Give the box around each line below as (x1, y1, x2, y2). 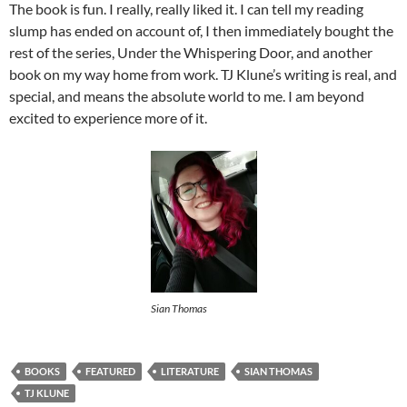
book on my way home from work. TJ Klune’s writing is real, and (9, 65, 397, 84)
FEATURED (85, 365, 135, 378)
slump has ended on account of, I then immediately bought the (9, 22, 393, 40)
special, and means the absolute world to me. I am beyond (9, 87, 364, 105)
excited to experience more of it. (9, 109, 207, 127)
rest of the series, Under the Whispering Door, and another (9, 44, 372, 62)
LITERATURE (161, 365, 219, 378)
